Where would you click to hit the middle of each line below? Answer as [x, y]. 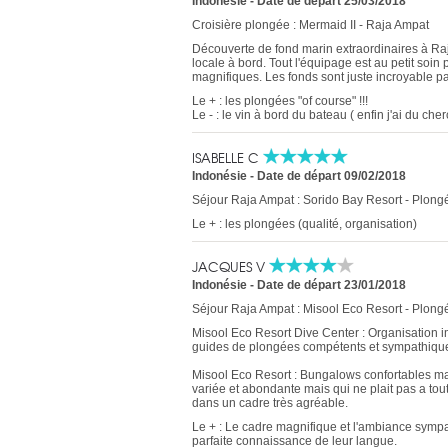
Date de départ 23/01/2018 [331, 285]
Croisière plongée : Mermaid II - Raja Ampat [310, 25]
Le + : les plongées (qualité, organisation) [304, 224]
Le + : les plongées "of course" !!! [280, 101]
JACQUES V [230, 266]
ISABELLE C [227, 157]
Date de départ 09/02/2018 [331, 176]
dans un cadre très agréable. [270, 403]
